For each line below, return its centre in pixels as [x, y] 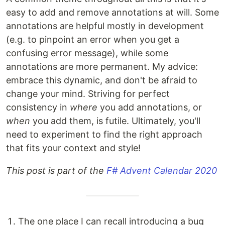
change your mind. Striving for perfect [88, 94]
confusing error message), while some [87, 53]
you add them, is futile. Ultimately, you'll [115, 121]
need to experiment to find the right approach [104, 134]
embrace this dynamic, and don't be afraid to [102, 80]
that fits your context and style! [73, 148]
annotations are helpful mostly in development [105, 26]
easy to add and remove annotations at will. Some [113, 12]
